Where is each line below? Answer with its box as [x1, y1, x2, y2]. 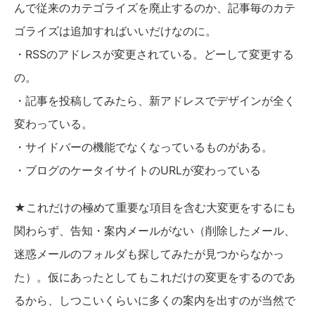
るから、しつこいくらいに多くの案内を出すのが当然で [14, 293, 295, 308]
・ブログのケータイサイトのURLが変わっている [14, 163, 261, 178]
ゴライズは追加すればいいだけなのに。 [14, 24, 217, 39]
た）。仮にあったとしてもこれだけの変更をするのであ [14, 270, 295, 285]
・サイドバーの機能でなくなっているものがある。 [14, 140, 273, 155]
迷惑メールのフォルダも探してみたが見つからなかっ [14, 247, 284, 262]
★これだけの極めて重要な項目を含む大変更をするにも [14, 200, 296, 215]
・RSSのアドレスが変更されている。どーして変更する [14, 47, 294, 62]
